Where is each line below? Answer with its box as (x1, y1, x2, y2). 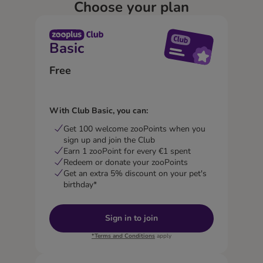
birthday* (63, 179, 97, 191)
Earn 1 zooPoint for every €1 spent (63, 146, 191, 157)
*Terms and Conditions (91, 232, 155, 241)
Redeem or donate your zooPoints (63, 157, 188, 168)
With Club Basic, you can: (49, 105, 148, 117)
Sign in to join (104, 213, 158, 224)
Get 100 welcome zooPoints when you (63, 123, 205, 135)
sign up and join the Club (63, 134, 155, 146)
